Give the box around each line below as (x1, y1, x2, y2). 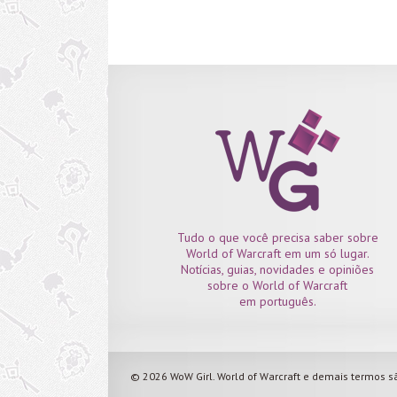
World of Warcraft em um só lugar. (185, 245, 370, 261)
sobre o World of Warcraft (207, 276, 348, 293)
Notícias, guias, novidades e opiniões (181, 261, 375, 277)
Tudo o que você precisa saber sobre (176, 229, 378, 245)
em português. (238, 292, 316, 309)
